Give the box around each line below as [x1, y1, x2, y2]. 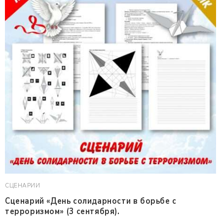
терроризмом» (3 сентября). [5, 205, 120, 217]
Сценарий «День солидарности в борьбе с [5, 195, 177, 207]
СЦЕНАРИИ [5, 182, 40, 189]
